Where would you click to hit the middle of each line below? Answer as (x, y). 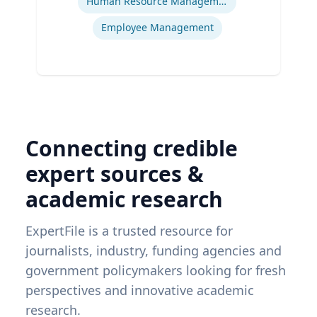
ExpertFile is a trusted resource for (129, 230)
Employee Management (157, 27)
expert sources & (115, 173)
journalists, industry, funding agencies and (154, 250)
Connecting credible (132, 148)
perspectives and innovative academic (140, 290)
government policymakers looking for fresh (156, 270)
